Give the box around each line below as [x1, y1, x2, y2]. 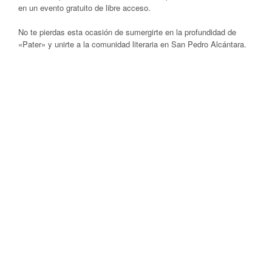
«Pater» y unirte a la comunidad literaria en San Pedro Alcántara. [18, 38, 246, 50]
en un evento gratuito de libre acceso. [18, 2, 151, 14]
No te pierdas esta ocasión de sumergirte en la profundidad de [18, 26, 236, 38]
